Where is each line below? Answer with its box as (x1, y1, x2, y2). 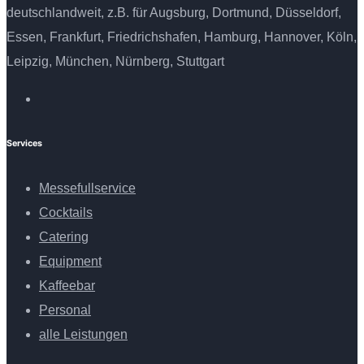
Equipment (39, 254, 102, 269)
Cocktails (39, 206, 93, 220)
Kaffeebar (39, 279, 95, 293)
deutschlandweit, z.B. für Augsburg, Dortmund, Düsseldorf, (6, 6, 341, 20)
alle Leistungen (39, 327, 128, 342)
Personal (39, 303, 91, 318)
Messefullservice (39, 181, 136, 196)
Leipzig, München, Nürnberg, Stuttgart (6, 54, 224, 69)
